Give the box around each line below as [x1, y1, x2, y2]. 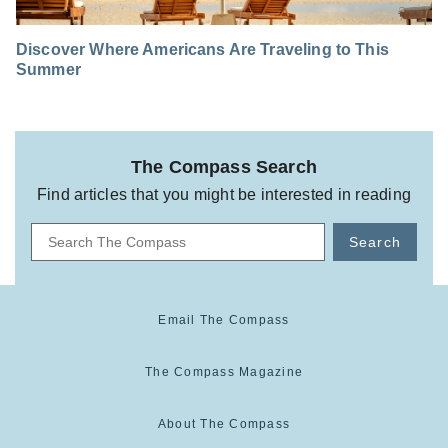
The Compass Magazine [145, 365, 303, 380]
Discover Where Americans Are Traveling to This [16, 41, 389, 59]
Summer [16, 61, 81, 79]
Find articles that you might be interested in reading [36, 186, 412, 204]
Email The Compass [158, 313, 290, 328]
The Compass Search [131, 157, 317, 178]
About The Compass [157, 417, 291, 432]
